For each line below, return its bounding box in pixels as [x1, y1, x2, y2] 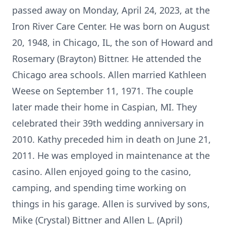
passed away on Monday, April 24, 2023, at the [12, 4, 210, 16]
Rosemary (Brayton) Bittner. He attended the [12, 52, 201, 65]
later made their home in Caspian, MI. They [12, 101, 197, 113]
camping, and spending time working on [12, 182, 186, 194]
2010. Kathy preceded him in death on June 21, [12, 133, 211, 145]
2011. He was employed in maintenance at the [12, 149, 210, 161]
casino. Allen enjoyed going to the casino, [12, 165, 191, 178]
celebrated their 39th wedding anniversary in [12, 117, 204, 129]
